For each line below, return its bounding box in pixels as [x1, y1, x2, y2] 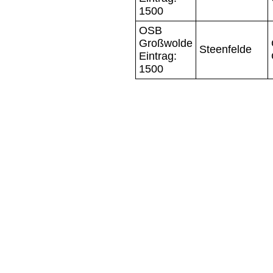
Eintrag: [139, 49, 177, 62]
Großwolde [139, 37, 193, 49]
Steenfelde [199, 43, 252, 55]
